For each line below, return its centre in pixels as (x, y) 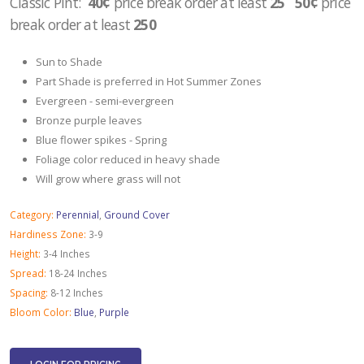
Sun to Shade (69, 61)
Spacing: (29, 292)
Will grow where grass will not (108, 178)
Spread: (28, 273)
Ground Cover (137, 214)
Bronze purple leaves (89, 120)
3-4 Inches (67, 253)
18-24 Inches (78, 273)
